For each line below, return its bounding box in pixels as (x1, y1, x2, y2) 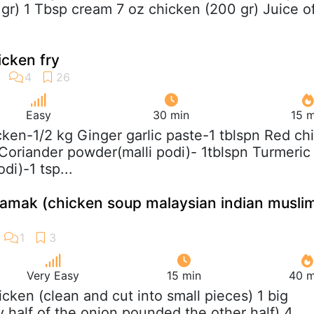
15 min (167, 268, 201, 282)
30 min (153, 107, 189, 122)
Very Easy (27, 268, 79, 282)
